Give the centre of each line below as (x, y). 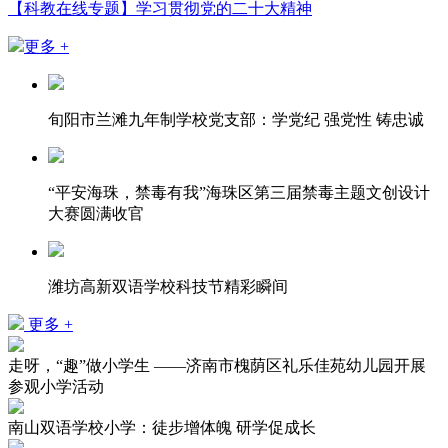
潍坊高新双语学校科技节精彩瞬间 (168, 287)
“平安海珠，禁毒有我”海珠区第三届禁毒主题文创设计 (239, 193)
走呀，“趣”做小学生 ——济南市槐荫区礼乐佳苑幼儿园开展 (217, 366)
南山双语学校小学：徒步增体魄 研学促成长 (162, 428)
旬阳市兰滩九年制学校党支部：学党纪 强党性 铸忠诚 (236, 120)
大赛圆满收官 (96, 214)
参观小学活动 (56, 387)
